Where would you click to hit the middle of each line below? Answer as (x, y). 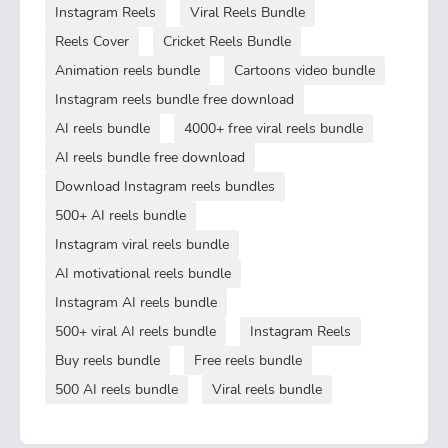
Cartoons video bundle (304, 70)
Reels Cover (92, 41)
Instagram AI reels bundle (136, 302)
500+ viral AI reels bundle (135, 331)
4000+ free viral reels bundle (273, 128)
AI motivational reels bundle (143, 273)
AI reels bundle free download (150, 157)
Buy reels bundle (107, 360)
